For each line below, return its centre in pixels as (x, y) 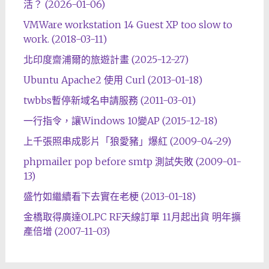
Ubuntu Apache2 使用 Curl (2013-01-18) (113, 80)
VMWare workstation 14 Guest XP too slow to (128, 24)
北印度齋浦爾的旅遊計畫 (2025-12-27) (106, 59)
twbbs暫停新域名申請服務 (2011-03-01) (109, 100)
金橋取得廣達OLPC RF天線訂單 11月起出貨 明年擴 (132, 216)
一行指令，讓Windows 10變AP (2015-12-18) (120, 120)
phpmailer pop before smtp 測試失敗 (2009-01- (132, 161)
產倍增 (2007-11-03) (66, 231)
